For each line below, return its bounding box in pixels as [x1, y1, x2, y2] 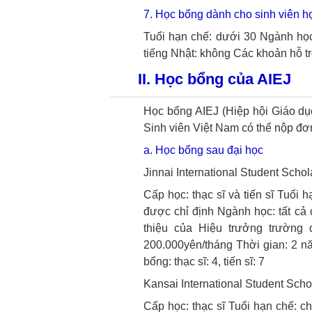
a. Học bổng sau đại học [143, 144, 263, 156]
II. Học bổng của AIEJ [137, 70, 291, 88]
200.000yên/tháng [143, 239, 233, 251]
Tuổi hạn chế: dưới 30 [143, 31, 256, 42]
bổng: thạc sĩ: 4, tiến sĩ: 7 [143, 256, 265, 267]
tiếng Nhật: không [143, 47, 231, 59]
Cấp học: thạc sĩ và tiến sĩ [143, 189, 274, 201]
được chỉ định [143, 205, 214, 217]
